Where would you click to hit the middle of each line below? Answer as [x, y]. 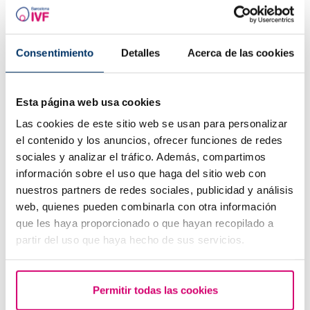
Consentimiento [55, 53]
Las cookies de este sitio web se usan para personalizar [152, 123]
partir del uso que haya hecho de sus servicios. [130, 239]
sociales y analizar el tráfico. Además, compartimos [141, 156]
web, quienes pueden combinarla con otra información [146, 206]
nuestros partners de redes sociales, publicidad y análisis [155, 190]
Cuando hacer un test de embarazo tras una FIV [137, 83]
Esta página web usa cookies [88, 102]
